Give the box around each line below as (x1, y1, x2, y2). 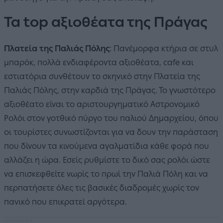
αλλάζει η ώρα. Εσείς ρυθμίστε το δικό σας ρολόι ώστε (4, 155, 210, 165)
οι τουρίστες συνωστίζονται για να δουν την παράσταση (4, 127, 218, 137)
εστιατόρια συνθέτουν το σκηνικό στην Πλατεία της (4, 72, 200, 81)
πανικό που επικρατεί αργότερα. (4, 197, 127, 207)
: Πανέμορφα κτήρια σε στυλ (110, 44, 218, 53)
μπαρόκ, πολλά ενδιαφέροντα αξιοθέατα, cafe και (4, 58, 194, 67)
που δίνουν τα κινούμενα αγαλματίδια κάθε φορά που (4, 141, 209, 151)
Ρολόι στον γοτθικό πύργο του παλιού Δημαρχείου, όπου (4, 113, 219, 123)
